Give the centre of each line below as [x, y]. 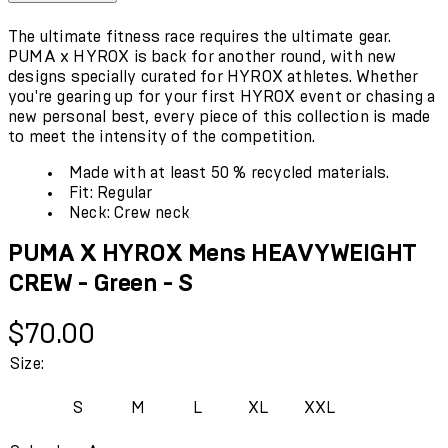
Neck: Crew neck [129, 212]
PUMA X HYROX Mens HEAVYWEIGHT [212, 253]
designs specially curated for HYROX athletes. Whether [213, 76]
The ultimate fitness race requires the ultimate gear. [200, 36]
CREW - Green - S [100, 283]
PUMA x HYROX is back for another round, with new [202, 56]
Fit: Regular [111, 192]
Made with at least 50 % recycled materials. [229, 172]
